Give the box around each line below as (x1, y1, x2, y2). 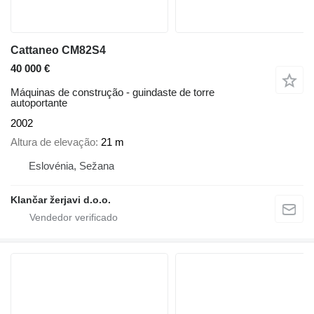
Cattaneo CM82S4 (11, 44, 106, 57)
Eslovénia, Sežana (29, 159, 114, 172)
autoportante (11, 97, 67, 109)
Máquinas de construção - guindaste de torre (11, 86, 214, 99)
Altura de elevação (11, 135, 95, 148)
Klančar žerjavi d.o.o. (11, 193, 111, 205)
